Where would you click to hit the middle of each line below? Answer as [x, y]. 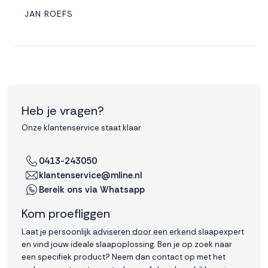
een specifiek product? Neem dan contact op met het [124, 257]
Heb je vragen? [63, 111]
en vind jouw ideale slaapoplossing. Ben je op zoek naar [127, 244]
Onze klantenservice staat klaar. [82, 128]
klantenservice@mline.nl [90, 175]
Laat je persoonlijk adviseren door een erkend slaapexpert [133, 232]
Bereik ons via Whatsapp [92, 189]
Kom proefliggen [66, 214]
